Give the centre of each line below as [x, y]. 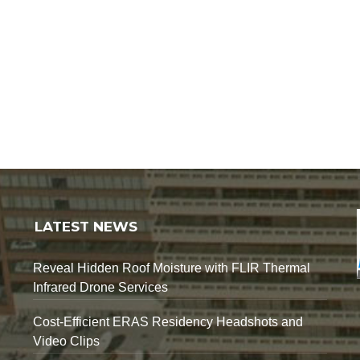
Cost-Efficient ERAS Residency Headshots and [168, 321]
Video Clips [67, 341]
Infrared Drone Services [101, 287]
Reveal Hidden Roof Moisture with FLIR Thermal [172, 268]
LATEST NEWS [86, 226]
